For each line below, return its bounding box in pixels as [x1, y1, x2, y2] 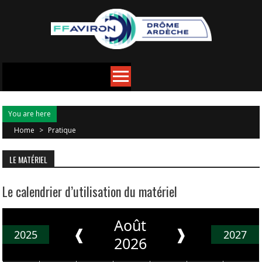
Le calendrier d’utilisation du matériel [2, 182, 178, 201]
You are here [8, 109, 51, 119]
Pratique [48, 125, 77, 135]
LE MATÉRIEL [9, 153, 48, 166]
